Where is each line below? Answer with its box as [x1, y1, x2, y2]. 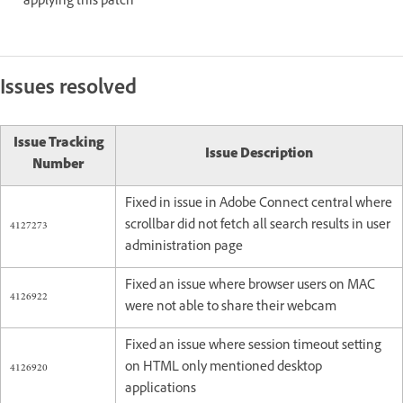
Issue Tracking [13, 133, 103, 155]
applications [125, 379, 201, 400]
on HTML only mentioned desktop [125, 357, 322, 379]
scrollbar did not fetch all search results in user [125, 215, 390, 237]
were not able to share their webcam [125, 297, 336, 318]
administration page [125, 237, 243, 258]
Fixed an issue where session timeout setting [125, 336, 381, 357]
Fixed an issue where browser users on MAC [125, 275, 375, 297]
